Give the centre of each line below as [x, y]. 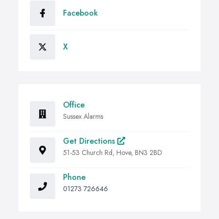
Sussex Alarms [83, 117]
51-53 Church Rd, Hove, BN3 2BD [113, 153]
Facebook [80, 13]
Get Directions [90, 141]
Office [74, 105]
